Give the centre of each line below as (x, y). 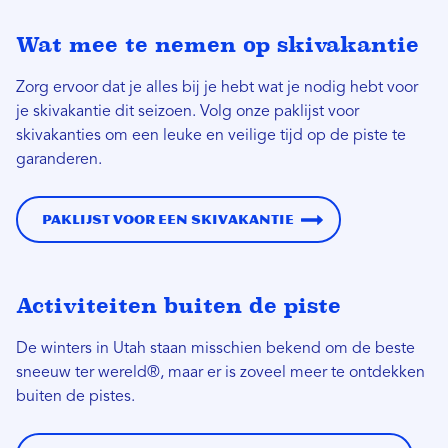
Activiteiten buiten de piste (178, 306)
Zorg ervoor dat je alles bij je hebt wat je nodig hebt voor (217, 88)
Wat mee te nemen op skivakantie (217, 45)
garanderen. (59, 160)
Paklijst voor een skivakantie (168, 220)
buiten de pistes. (75, 397)
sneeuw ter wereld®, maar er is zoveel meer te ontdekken (220, 373)
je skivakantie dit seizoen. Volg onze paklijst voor (187, 112)
